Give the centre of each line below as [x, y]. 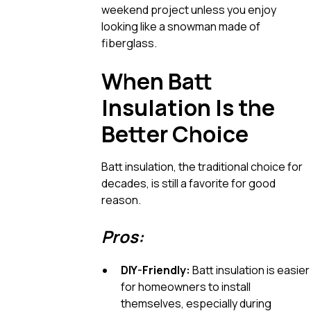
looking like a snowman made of [181, 26]
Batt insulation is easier [250, 270]
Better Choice [175, 134]
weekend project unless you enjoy [189, 9]
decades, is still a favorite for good [188, 183]
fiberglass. [129, 43]
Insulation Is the [188, 107]
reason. [121, 200]
